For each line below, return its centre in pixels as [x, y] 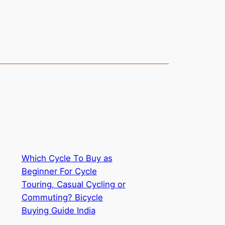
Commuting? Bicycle [62, 198]
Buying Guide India [58, 211]
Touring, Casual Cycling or [73, 185]
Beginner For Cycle [59, 172]
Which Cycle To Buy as [67, 158]
